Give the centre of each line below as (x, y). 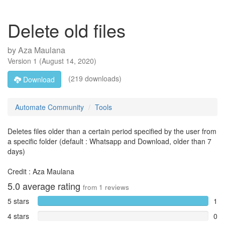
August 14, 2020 (68, 61)
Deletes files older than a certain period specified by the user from (112, 131)
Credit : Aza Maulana (41, 171)
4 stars (18, 216)
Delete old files (67, 30)
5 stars (18, 201)
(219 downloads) (94, 78)
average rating (51, 186)
